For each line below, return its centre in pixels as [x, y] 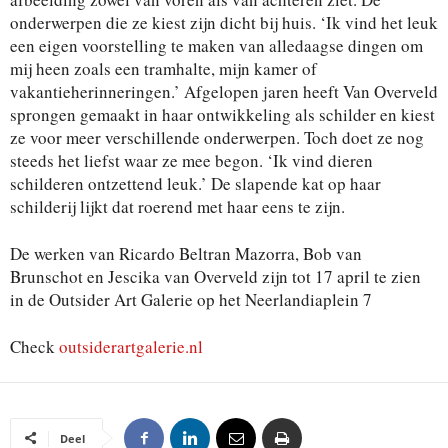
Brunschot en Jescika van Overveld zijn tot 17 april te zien [215, 276]
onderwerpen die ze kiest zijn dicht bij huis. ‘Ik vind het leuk [224, 22]
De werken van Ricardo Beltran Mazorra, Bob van [186, 253]
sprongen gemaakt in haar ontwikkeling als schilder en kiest [222, 114]
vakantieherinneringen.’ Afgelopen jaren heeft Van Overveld [224, 91]
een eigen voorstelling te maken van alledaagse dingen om [216, 45]
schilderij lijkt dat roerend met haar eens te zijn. [177, 206]
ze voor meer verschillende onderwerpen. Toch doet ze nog [217, 137]
